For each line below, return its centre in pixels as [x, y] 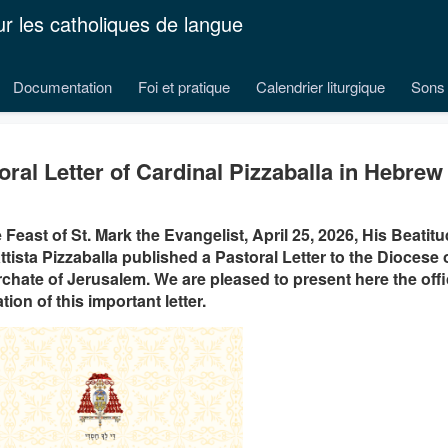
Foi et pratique [184, 86]
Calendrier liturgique [320, 86]
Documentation [62, 86]
